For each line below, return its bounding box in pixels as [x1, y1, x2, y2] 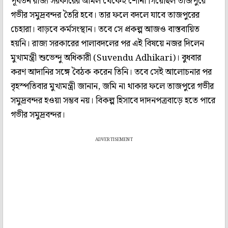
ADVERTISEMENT [95, 135, 133, 144]
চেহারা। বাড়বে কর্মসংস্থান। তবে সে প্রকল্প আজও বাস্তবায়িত [11, 22, 199, 37]
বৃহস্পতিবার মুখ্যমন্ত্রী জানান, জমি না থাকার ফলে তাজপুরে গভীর [11, 79, 214, 94]
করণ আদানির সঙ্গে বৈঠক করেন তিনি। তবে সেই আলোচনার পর [11, 65, 212, 79]
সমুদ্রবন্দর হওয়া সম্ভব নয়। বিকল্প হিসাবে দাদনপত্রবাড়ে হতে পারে [11, 93, 215, 108]
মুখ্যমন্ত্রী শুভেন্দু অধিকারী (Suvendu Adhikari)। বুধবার [11, 50, 201, 65]
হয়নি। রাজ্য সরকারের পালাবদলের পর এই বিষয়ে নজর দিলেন [11, 36, 204, 51]
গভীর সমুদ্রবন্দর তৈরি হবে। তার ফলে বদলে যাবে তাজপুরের [11, 8, 199, 22]
